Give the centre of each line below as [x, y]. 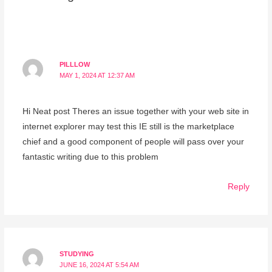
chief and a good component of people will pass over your [133, 141]
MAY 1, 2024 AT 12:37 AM [97, 75]
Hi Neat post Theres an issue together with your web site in [135, 111]
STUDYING [77, 253]
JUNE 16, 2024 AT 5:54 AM [100, 264]
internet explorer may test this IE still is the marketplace [128, 126]
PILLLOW [75, 64]
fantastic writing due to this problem [90, 157]
